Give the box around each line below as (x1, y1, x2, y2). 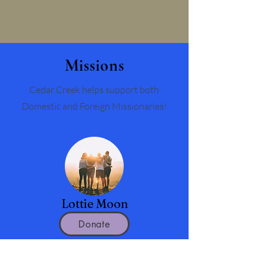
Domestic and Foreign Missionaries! (22, 100, 167, 112)
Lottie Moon (61, 196, 128, 211)
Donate (78, 217, 110, 230)
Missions (64, 55, 124, 75)
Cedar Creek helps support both (29, 84, 159, 95)
